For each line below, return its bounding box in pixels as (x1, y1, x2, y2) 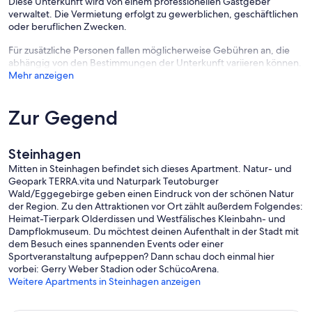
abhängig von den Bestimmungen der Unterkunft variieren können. (8, 56, 302, 69)
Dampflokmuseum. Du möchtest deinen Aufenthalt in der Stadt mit (8, 224, 299, 237)
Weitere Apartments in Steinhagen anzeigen (8, 274, 201, 288)
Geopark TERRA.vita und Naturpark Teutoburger (8, 174, 219, 187)
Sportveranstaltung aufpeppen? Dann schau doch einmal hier (8, 249, 274, 263)
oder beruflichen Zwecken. (8, 19, 127, 33)
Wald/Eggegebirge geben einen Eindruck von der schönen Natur (8, 187, 294, 200)
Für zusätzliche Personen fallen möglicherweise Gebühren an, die (8, 43, 290, 56)
